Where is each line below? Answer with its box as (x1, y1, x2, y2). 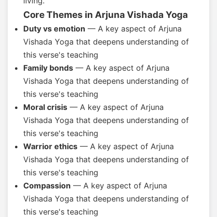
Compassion (23, 181, 71, 190)
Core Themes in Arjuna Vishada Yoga (23, 9, 188, 20)
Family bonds (23, 63, 73, 73)
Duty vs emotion (23, 24, 85, 33)
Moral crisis (23, 102, 67, 112)
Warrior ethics (23, 141, 77, 151)
